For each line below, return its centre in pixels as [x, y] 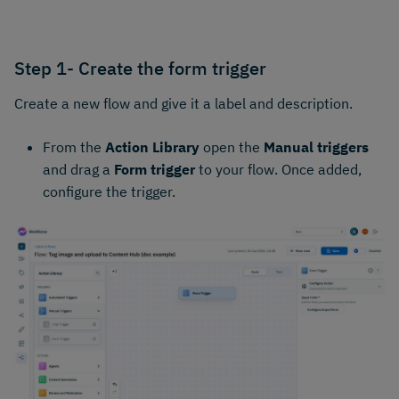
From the [74, 147]
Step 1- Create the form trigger [140, 68]
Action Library [152, 147]
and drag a [78, 169]
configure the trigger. [109, 191]
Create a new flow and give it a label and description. [183, 103]
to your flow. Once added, [278, 169]
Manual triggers [316, 147]
